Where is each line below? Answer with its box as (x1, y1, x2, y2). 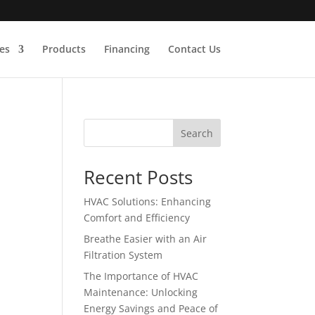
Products (41, 42, 86, 56)
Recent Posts (84, 165, 193, 190)
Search (180, 126, 213, 140)
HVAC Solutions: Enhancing (84, 195, 212, 208)
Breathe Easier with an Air (84, 232, 207, 245)
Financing (103, 42, 150, 56)
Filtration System (84, 248, 163, 262)
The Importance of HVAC (84, 269, 199, 283)
